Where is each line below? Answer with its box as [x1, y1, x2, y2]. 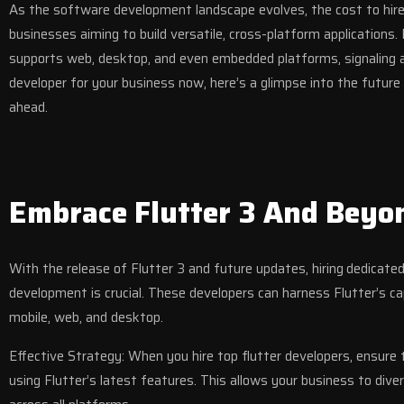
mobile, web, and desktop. [9, 307, 163, 328]
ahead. [9, 96, 48, 118]
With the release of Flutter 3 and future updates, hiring [9, 258, 344, 280]
